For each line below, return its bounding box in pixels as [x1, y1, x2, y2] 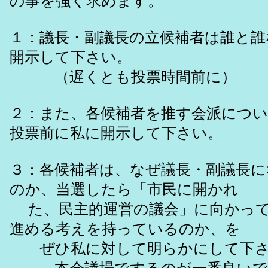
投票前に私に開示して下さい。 [10, 125, 223, 142]
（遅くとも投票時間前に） [10, 69, 236, 86]
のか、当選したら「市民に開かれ [10, 181, 239, 198]
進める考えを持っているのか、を [10, 221, 240, 237]
